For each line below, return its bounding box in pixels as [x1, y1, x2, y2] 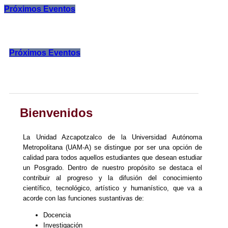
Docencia [43, 211, 71, 219]
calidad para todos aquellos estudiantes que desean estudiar [23, 153, 202, 161]
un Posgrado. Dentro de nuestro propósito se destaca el [23, 163, 202, 172]
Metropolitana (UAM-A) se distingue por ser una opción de [23, 143, 202, 151]
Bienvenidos [20, 105, 93, 120]
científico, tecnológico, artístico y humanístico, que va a [23, 184, 202, 192]
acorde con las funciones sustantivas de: [23, 194, 144, 202]
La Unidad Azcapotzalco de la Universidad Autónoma [23, 133, 202, 141]
